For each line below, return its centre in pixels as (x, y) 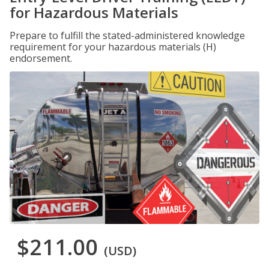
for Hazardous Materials (94, 12)
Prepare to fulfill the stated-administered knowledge (127, 35)
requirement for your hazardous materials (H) (113, 47)
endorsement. (41, 58)
